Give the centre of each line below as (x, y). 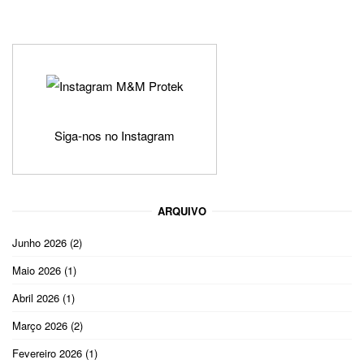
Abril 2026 (36, 297)
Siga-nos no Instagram (115, 136)
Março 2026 (40, 325)
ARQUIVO (182, 211)
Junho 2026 (39, 242)
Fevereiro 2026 (47, 353)
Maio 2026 (37, 270)
